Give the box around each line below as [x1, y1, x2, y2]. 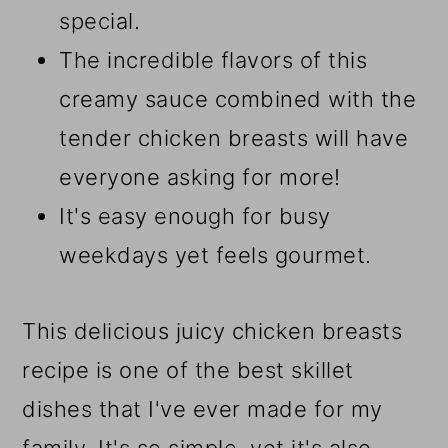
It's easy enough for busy [59, 203, 331, 230]
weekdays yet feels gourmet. [59, 242, 372, 269]
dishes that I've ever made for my [22, 396, 383, 423]
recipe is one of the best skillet [22, 357, 354, 384]
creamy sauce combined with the [59, 86, 417, 113]
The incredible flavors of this [59, 47, 368, 74]
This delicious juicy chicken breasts [22, 318, 403, 345]
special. [59, 8, 141, 35]
